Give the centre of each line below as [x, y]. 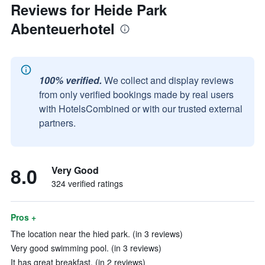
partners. [57, 123]
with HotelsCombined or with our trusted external [141, 109]
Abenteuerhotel [63, 28]
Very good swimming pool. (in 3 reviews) [86, 248]
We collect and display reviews [169, 80]
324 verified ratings [87, 183]
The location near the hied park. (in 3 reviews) [97, 234]
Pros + [23, 217]
